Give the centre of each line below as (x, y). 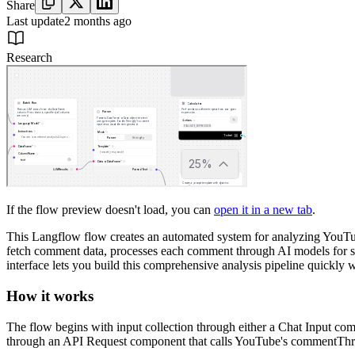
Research (29, 58)
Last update (35, 21)
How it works (50, 296)
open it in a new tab (263, 210)
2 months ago (98, 21)
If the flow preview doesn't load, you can (110, 210)
